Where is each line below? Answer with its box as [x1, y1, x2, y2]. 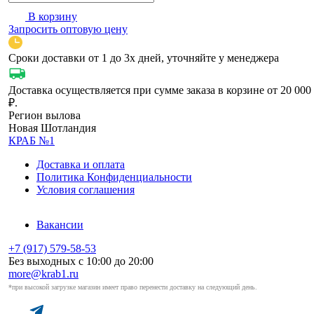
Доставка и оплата [36, 158, 125, 171]
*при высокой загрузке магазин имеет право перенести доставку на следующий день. [8, 283, 257, 292]
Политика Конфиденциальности [36, 171, 192, 184]
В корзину [25, 10, 77, 22]
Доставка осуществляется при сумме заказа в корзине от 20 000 [8, 84, 311, 97]
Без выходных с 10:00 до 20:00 [8, 255, 153, 268]
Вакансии [36, 219, 83, 231]
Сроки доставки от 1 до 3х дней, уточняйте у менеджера [8, 52, 279, 64]
